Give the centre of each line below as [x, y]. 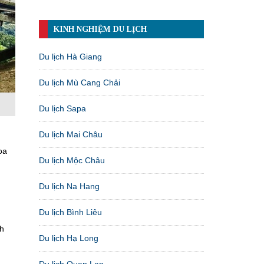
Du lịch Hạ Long [69, 238]
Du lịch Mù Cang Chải [80, 82]
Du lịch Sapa [62, 108]
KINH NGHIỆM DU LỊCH [100, 29]
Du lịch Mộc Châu [72, 160]
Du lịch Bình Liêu [70, 212]
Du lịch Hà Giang [70, 56]
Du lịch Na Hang [69, 186]
